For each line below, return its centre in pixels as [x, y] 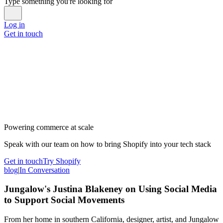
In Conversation [45, 170]
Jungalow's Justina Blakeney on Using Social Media [111, 189]
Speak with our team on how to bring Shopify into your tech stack [108, 144]
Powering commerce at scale [49, 127]
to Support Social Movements [64, 200]
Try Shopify [62, 161]
